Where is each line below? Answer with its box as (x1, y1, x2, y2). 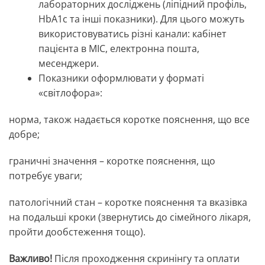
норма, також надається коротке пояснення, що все (9, 113, 250, 127)
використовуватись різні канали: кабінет (38, 27, 227, 41)
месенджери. (38, 57, 99, 70)
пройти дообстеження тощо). (9, 225, 146, 239)
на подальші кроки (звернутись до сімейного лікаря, (9, 211, 251, 224)
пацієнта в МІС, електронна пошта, (38, 42, 199, 56)
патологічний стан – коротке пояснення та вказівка (9, 196, 247, 209)
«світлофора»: (38, 86, 102, 100)
